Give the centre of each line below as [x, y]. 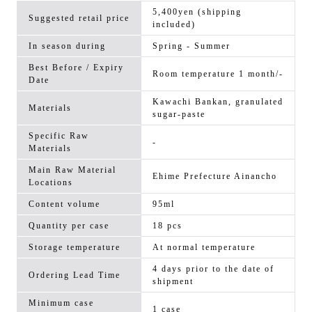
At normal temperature [204, 248]
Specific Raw [59, 136]
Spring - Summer [192, 46]
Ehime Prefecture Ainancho [215, 177]
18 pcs [167, 226]
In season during [67, 46]
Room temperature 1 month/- [218, 74]
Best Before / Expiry [76, 68]
